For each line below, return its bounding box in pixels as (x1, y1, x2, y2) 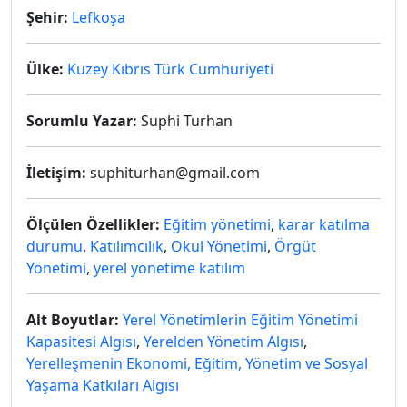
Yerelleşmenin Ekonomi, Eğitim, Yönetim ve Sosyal (26, 353, 368, 373)
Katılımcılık (90, 236, 164, 256)
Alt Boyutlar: (26, 310, 119, 330)
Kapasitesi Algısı (26, 332, 136, 352)
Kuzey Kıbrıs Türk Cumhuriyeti (67, 59, 273, 79)
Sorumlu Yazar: (26, 111, 137, 131)
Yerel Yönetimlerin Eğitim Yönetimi (123, 310, 358, 330)
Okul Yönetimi (171, 236, 267, 256)
